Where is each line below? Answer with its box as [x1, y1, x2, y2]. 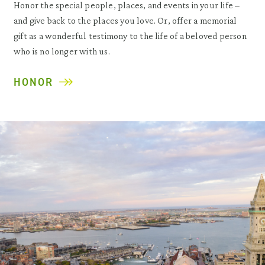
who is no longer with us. [14, 46, 110, 56]
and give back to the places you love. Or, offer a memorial [14, 15, 237, 25]
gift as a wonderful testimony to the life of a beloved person [14, 30, 247, 41]
